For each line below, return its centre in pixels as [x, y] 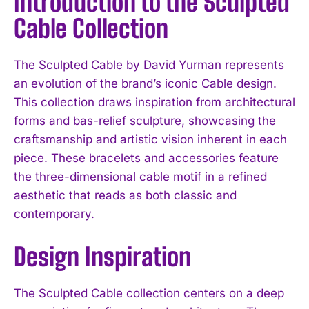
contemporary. [54, 213]
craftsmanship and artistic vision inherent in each [150, 139]
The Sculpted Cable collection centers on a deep [149, 293]
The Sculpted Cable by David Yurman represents [149, 64]
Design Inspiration [102, 257]
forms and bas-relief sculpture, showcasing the [145, 120]
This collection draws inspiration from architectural [154, 102]
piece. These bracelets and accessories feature [146, 158]
